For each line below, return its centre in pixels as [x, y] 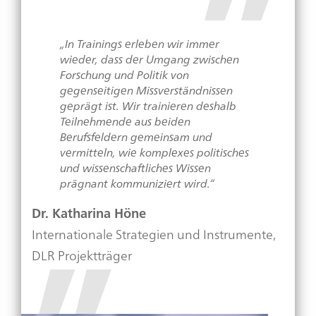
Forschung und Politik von [124, 74]
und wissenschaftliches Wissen [135, 168]
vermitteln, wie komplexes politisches [154, 152]
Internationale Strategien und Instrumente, [154, 234]
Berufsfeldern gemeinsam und [136, 136]
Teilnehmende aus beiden [125, 121]
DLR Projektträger [82, 255]
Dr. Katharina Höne [89, 213]
